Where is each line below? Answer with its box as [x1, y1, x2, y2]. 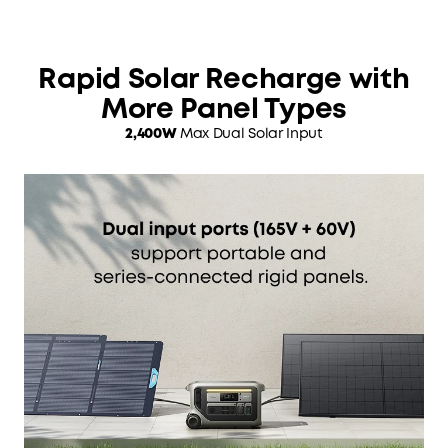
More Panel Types [101, 98, 347, 123]
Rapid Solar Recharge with [38, 68, 410, 93]
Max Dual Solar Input [176, 128, 323, 140]
